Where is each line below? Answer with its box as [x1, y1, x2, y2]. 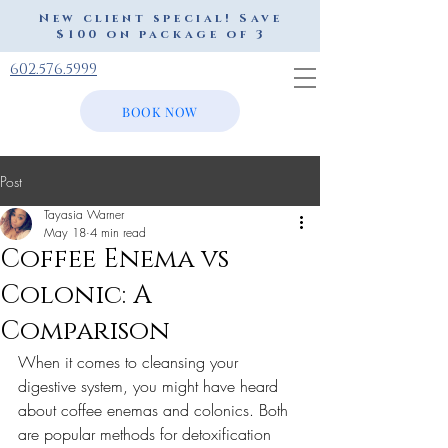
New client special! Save [39, 10, 283, 26]
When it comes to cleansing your [18, 351, 243, 373]
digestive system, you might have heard [18, 375, 283, 397]
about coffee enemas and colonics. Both [18, 399, 293, 421]
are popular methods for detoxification [18, 423, 276, 445]
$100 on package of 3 [56, 26, 266, 42]
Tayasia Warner [44, 206, 124, 223]
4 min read [90, 224, 146, 241]
